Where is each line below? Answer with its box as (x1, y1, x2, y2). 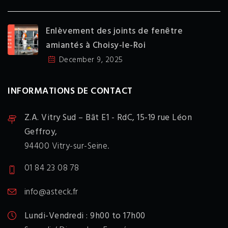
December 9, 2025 (59, 53, 123, 66)
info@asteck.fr (24, 185, 78, 199)
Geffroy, (24, 125, 58, 139)
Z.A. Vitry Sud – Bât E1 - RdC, (24, 110, 137, 125)
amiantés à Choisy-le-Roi (46, 38, 146, 52)
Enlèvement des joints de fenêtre (46, 24, 183, 38)
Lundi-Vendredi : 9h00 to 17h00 (24, 209, 146, 223)
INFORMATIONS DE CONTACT (8, 83, 133, 99)
